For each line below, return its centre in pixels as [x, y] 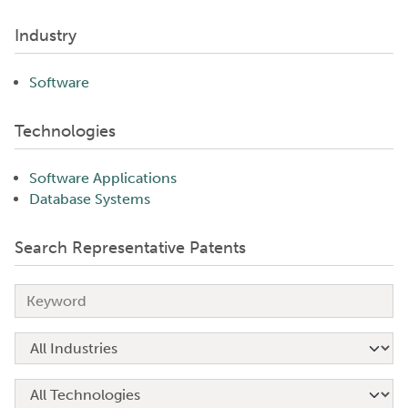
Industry [46, 35]
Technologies [65, 131]
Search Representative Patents [130, 247]
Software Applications [103, 178]
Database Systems [90, 199]
